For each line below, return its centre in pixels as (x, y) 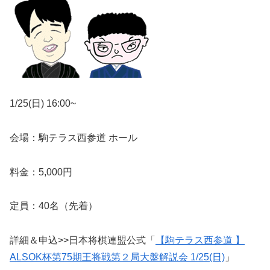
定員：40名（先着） (54, 206)
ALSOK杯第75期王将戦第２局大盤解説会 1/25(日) (117, 257)
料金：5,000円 (41, 172)
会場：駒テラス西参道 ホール (74, 137)
